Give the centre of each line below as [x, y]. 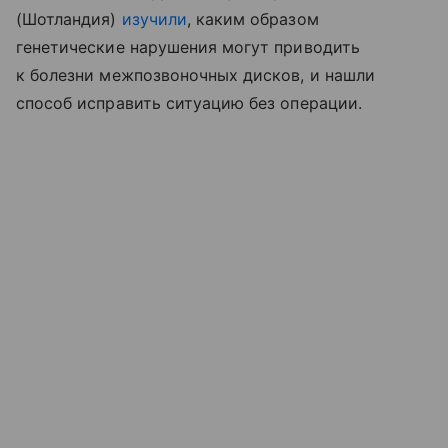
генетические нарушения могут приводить [188, 47]
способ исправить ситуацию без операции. [189, 103]
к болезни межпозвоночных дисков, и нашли [195, 75]
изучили [154, 19]
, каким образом [252, 19]
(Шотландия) [69, 19]
